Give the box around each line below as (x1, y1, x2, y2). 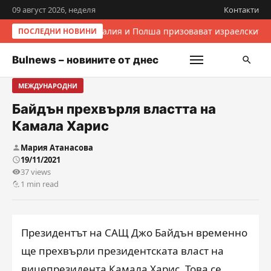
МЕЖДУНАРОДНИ (18, 81, 77, 90)
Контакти (224, 4, 259, 15)
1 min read (21, 178, 59, 189)
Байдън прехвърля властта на (12, 101, 216, 117)
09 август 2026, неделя (12, 4, 96, 15)
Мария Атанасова (21, 142, 93, 153)
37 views (21, 166, 51, 177)
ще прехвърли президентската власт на (21, 244, 224, 258)
